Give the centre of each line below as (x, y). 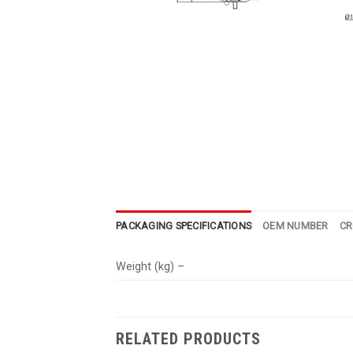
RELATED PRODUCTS (188, 339)
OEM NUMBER (295, 226)
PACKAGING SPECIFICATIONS (184, 226)
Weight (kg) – (150, 267)
